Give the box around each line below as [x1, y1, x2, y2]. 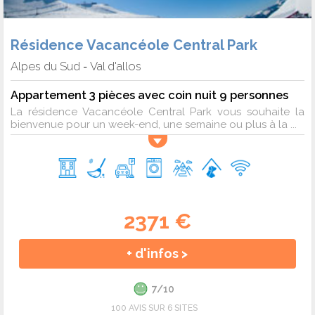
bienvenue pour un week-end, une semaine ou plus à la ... [11, 117, 297, 131]
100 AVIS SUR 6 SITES [110, 302, 198, 313]
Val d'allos [90, 58, 141, 73]
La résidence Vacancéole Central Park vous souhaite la [11, 105, 304, 118]
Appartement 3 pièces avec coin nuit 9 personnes [11, 87, 288, 102]
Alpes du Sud [11, 58, 80, 73]
